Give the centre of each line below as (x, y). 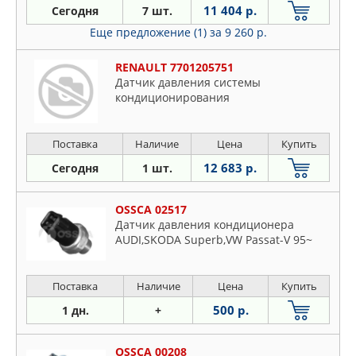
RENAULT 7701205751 (174, 68)
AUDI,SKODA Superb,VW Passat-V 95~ (214, 240)
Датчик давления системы (188, 83)
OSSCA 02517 (151, 210)
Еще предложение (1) (149, 33)
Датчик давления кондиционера (205, 225)
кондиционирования (172, 98)
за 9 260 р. (238, 33)
